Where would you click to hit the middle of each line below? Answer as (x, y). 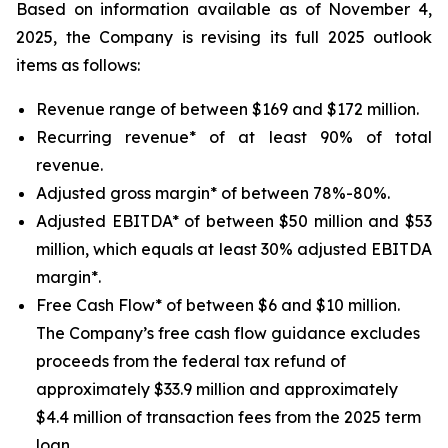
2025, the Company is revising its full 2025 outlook (224, 37)
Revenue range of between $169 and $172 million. (227, 109)
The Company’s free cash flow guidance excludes (228, 333)
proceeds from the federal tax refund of (191, 361)
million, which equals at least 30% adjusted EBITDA (234, 249)
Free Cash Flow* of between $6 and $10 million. (218, 305)
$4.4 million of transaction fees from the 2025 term (228, 417)
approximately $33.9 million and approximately (217, 389)
